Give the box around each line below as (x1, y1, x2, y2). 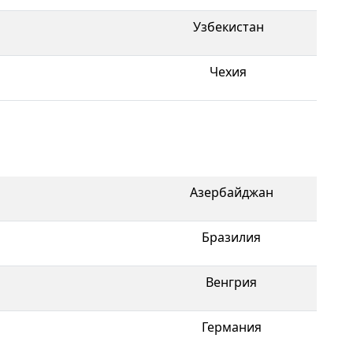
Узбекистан (192, 17, 264, 35)
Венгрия (206, 273, 257, 291)
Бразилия (202, 228, 261, 246)
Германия (201, 318, 262, 336)
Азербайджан (189, 183, 273, 201)
